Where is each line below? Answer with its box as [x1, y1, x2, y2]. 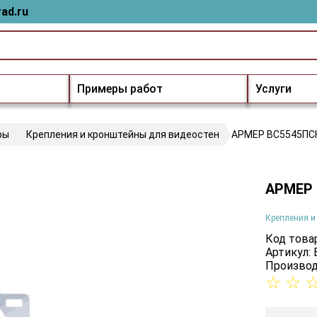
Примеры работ [77, 82, 163, 96]
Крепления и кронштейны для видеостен [26, 129, 219, 140]
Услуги [255, 82, 292, 96]
